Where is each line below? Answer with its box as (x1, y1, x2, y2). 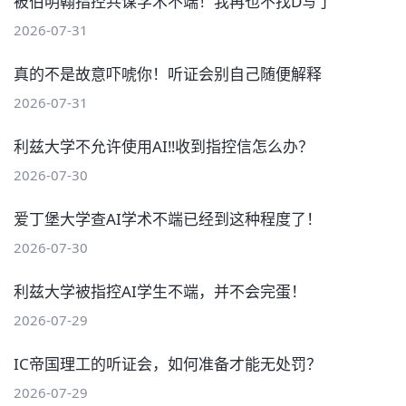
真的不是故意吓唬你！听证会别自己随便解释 (14, 63, 322, 84)
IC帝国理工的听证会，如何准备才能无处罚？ (14, 353, 322, 374)
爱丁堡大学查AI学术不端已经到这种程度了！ (14, 208, 322, 229)
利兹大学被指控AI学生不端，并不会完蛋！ (14, 280, 306, 302)
